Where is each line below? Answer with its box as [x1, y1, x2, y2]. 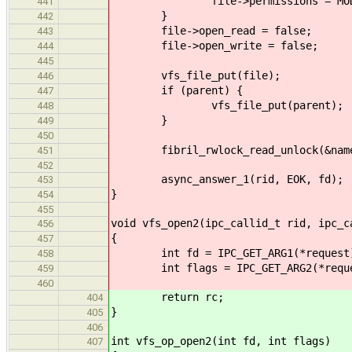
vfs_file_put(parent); [111, 98, 343, 112]
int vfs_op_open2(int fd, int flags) [111, 334, 331, 347]
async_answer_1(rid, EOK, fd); [111, 172, 343, 185]
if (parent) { [111, 83, 243, 97]
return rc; [111, 290, 224, 303]
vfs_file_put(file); [111, 68, 280, 82]
